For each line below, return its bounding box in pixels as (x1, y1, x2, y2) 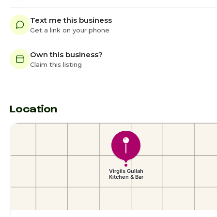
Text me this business (30, 15, 112, 25)
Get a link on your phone (30, 26, 109, 34)
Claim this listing (30, 60, 82, 68)
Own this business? (30, 49, 103, 59)
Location (10, 102, 58, 114)
